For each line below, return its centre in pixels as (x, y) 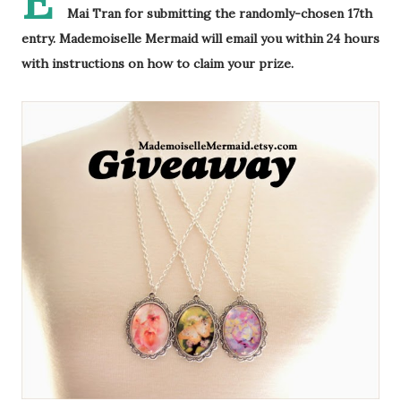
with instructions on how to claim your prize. (158, 64)
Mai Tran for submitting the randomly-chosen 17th (220, 13)
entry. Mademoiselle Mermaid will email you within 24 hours (200, 38)
